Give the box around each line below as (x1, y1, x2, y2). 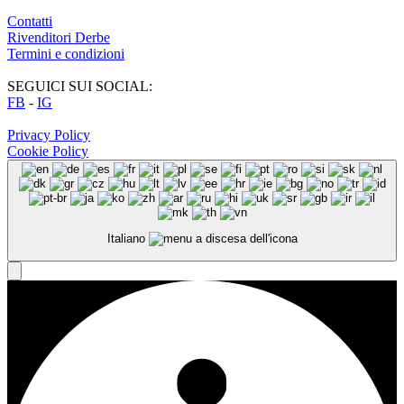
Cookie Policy (7, 143, 88, 160)
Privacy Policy (7, 127, 90, 143)
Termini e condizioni (7, 46, 124, 62)
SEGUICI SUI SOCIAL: (7, 78, 152, 95)
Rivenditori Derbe (7, 30, 110, 46)
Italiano (106, 232, 149, 246)
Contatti (7, 14, 52, 30)
